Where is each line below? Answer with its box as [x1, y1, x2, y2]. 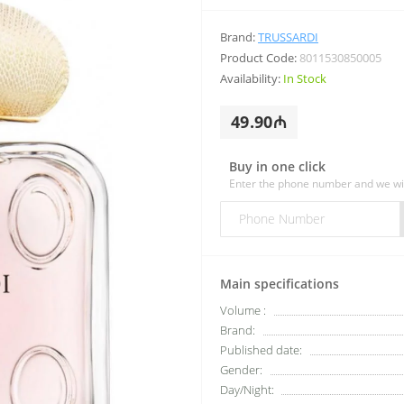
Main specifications [220, 274, 339, 292]
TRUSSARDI [258, 28, 318, 45]
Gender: [220, 361, 262, 378]
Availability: [220, 69, 283, 87]
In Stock [283, 69, 326, 87]
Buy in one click [229, 157, 326, 175]
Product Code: [220, 49, 299, 66]
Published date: [220, 341, 302, 358]
